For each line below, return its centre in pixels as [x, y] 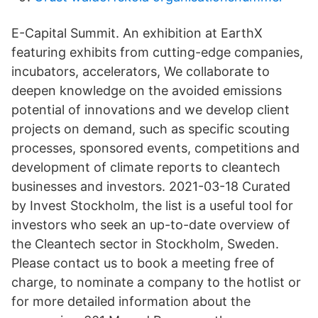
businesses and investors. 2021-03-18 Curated [151, 186]
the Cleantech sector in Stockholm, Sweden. [145, 244]
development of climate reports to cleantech [146, 167]
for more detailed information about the [131, 301]
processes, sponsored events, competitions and [155, 148]
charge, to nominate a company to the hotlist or [156, 282]
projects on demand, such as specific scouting [150, 129]
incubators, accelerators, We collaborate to [141, 71]
